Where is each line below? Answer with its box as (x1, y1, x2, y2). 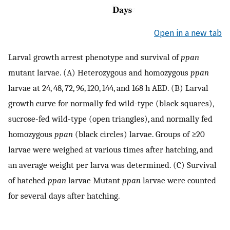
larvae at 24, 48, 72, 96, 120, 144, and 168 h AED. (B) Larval (8, 83, 208, 93)
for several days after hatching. (8, 190, 120, 201)
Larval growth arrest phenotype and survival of (8, 52, 181, 63)
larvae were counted (141, 175, 216, 186)
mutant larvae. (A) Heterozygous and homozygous (8, 67, 190, 78)
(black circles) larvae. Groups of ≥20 (73, 129, 205, 140)
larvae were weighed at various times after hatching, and (8, 144, 213, 155)
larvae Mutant (66, 175, 122, 186)
